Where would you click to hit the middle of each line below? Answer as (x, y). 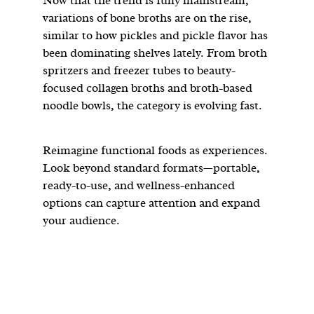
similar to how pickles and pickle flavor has (156, 35)
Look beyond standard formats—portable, (152, 168)
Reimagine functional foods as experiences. (156, 150)
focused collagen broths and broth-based (148, 88)
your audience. (82, 220)
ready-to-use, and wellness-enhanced (139, 185)
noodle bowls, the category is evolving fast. (153, 105)
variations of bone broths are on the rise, (148, 18)
